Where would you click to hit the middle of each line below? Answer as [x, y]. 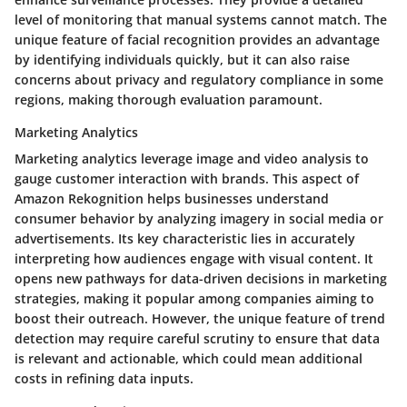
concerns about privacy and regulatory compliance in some [199, 79]
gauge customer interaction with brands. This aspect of [187, 178]
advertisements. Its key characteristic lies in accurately [185, 238]
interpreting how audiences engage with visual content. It [194, 258]
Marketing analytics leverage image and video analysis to [192, 158]
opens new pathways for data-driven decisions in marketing [201, 278]
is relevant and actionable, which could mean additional [189, 358]
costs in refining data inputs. [104, 378]
